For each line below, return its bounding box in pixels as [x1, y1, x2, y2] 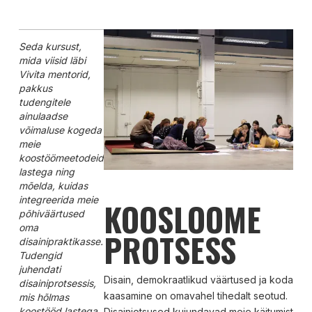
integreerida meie [18, 193, 98, 205]
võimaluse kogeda [18, 123, 102, 136]
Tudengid [18, 249, 62, 261]
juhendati [18, 263, 61, 275]
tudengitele [18, 95, 70, 108]
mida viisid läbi [18, 54, 86, 66]
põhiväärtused [18, 207, 84, 219]
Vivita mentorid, [18, 68, 91, 80]
